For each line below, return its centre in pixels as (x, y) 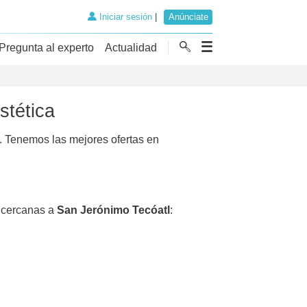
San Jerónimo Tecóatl (113, 210)
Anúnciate (188, 17)
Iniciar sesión (124, 17)
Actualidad (131, 47)
